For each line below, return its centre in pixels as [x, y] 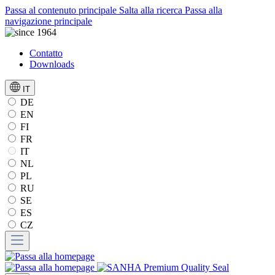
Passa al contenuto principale [62, 10]
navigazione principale [48, 21]
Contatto [46, 53]
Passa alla [203, 10]
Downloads [52, 64]
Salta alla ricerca [152, 10]
